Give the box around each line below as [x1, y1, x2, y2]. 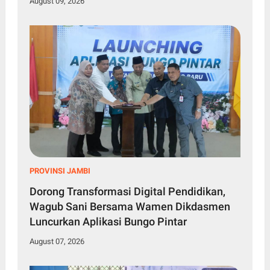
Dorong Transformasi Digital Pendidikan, [29, 184, 225, 198]
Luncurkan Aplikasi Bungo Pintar [29, 215, 187, 228]
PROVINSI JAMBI [29, 166, 90, 175]
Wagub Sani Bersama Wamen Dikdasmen [29, 199, 230, 213]
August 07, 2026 [29, 236, 84, 246]
